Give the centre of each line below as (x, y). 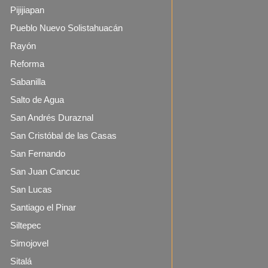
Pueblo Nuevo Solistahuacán (66, 28)
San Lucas (31, 189)
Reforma (27, 64)
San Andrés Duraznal (52, 118)
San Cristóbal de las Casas (63, 135)
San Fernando (38, 153)
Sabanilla (28, 82)
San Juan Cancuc (45, 171)
